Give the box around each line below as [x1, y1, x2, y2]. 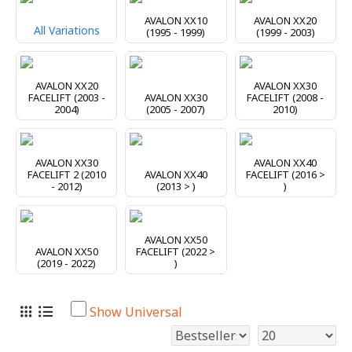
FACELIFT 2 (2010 [27, 167, 106, 181]
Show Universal [90, 302, 182, 321]
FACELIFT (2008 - [247, 90, 324, 104]
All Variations [33, 22, 100, 38]
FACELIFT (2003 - [27, 90, 105, 104]
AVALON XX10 [144, 13, 207, 27]
